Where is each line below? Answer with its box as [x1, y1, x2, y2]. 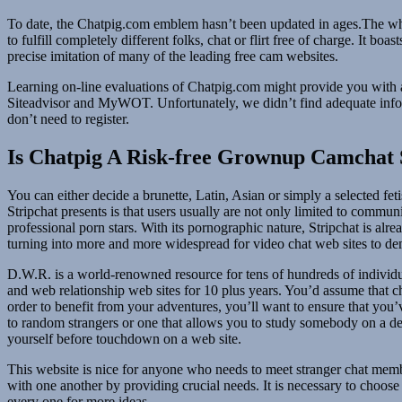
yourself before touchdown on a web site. [7, 330, 241, 346]
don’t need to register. [7, 111, 129, 127]
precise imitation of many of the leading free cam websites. [7, 48, 338, 65]
